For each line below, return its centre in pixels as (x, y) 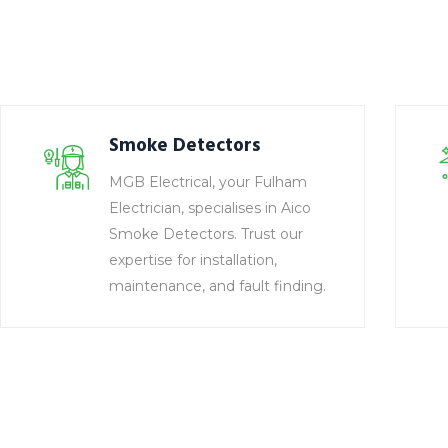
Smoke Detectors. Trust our (206, 234)
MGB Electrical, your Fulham (208, 182)
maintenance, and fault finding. (217, 286)
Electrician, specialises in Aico (210, 208)
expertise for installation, (193, 260)
